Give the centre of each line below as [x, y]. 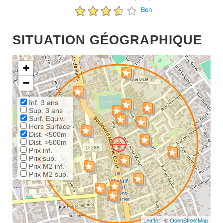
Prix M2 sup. [48, 174]
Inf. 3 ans [43, 103]
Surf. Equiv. [46, 118]
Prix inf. [40, 150]
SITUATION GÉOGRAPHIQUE [107, 40]
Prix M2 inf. [46, 166]
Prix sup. [42, 158]
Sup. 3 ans [45, 111]
